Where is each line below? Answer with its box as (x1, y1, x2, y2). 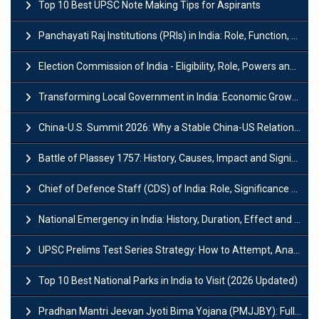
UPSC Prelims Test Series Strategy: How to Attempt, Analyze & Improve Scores (38, 244, 293, 256)
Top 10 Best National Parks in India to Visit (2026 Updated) (38, 274, 298, 286)
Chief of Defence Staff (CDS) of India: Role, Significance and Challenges (38, 182, 291, 194)
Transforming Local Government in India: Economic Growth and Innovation (38, 90, 292, 103)
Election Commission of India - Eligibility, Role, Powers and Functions (38, 60, 290, 72)
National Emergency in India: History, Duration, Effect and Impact (38, 213, 294, 225)
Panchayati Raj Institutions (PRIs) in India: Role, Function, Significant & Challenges (38, 29, 291, 41)
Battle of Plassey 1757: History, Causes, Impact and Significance (38, 152, 291, 164)
